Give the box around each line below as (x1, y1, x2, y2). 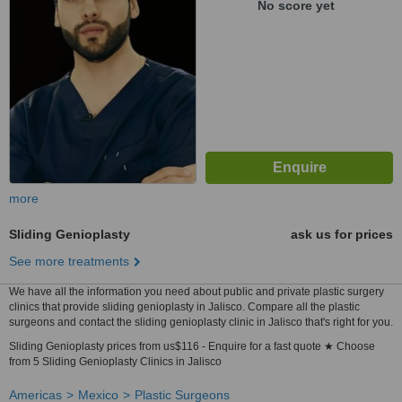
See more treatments (9, 254, 129, 268)
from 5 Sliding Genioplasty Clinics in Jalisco (9, 355, 222, 368)
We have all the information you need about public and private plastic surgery (9, 285, 384, 298)
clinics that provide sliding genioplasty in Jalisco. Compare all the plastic (9, 301, 360, 313)
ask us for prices (291, 227, 393, 241)
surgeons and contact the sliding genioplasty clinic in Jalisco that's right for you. (9, 316, 393, 328)
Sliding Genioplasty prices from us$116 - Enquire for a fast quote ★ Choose (9, 340, 375, 353)
